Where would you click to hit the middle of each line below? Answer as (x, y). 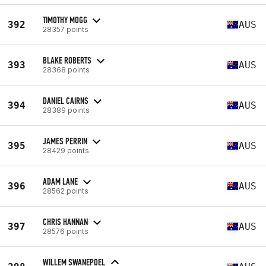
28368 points (66, 69)
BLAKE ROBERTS (67, 60)
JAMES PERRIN (65, 141)
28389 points (66, 110)
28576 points (66, 231)
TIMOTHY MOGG (65, 20)
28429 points (66, 150)
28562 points (66, 191)
